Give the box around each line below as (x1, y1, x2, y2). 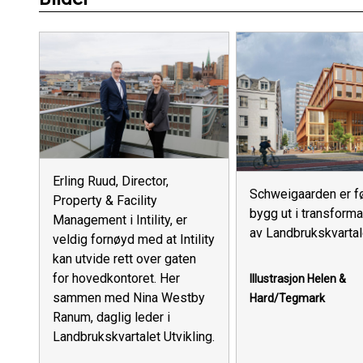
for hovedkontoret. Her (53, 271, 180, 287)
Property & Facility (53, 193, 157, 209)
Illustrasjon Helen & (249, 271, 346, 285)
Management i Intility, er (53, 212, 187, 228)
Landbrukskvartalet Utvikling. (53, 329, 215, 345)
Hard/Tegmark (249, 291, 325, 305)
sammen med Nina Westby (53, 290, 205, 306)
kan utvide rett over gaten (53, 251, 196, 267)
